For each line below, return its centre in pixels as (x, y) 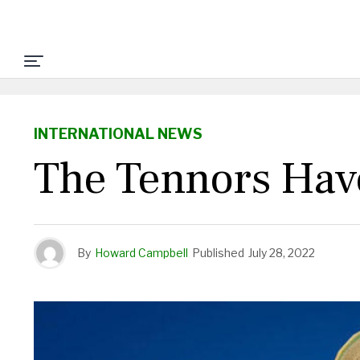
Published (218, 253)
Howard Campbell (141, 253)
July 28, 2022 (282, 253)
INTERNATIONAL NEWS (118, 134)
